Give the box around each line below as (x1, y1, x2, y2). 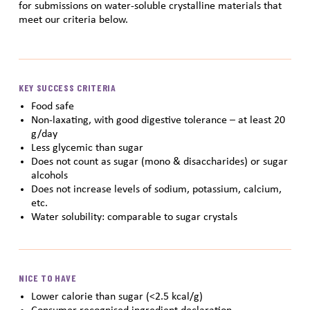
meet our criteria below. (18, 14, 128, 26)
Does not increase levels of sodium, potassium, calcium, (30, 183, 282, 195)
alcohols (30, 170, 68, 181)
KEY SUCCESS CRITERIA (18, 81, 116, 93)
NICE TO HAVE (18, 271, 77, 284)
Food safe (30, 100, 74, 112)
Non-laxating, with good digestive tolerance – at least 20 (30, 114, 285, 126)
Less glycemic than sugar (30, 142, 143, 154)
